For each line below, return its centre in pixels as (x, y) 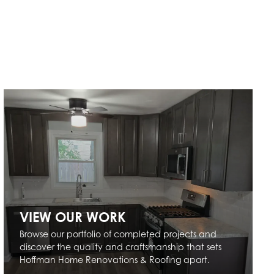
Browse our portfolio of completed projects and (118, 234)
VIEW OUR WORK (73, 217)
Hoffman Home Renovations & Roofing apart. (115, 260)
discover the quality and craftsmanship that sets (121, 247)
